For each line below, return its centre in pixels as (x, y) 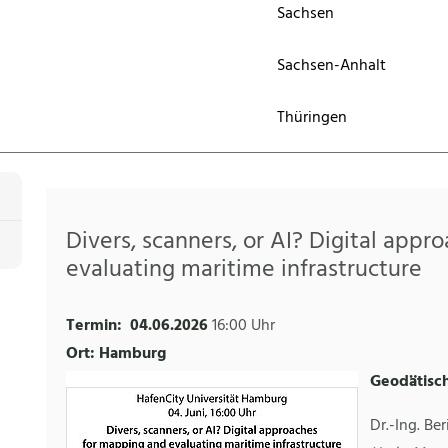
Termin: (94, 326)
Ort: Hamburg (116, 354)
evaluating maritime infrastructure (244, 270)
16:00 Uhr (243, 326)
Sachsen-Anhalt (332, 66)
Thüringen (312, 118)
